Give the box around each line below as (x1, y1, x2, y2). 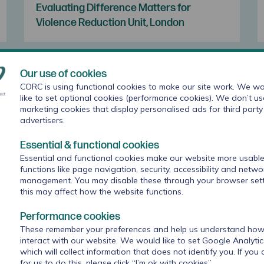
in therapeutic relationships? (35, 232, 167, 245)
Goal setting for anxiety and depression (35, 203, 216, 216)
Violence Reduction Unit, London (35, 16, 184, 29)
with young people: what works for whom (35, 217, 222, 230)
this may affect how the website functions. (20, 186, 183, 197)
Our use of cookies (20, 67, 107, 80)
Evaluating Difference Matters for (35, 1, 191, 14)
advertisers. (20, 114, 65, 126)
